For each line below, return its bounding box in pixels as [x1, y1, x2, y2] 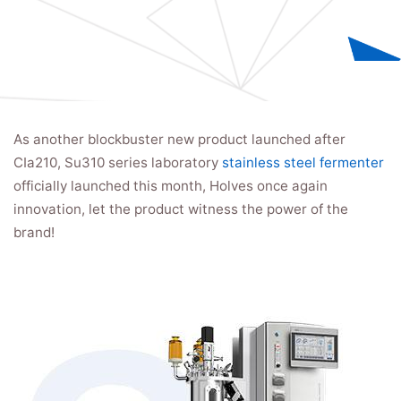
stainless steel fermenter [222, 154, 384, 171]
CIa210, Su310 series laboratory [13, 154, 222, 171]
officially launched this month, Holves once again [13, 177, 328, 194]
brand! [13, 224, 55, 241]
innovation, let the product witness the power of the [13, 200, 348, 218]
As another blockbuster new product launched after [13, 131, 346, 148]
